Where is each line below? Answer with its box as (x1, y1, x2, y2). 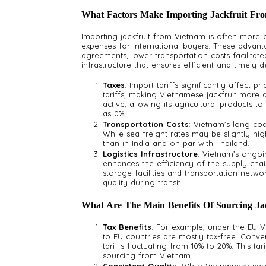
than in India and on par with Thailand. (103, 138, 249, 148)
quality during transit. (103, 178, 182, 188)
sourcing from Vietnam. (103, 251, 192, 261)
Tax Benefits (103, 222, 151, 232)
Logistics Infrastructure (103, 149, 198, 159)
